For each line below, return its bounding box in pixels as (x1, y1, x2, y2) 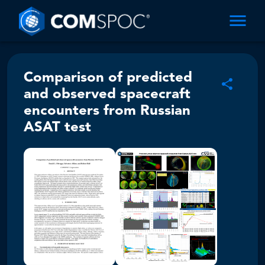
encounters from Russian (24, 104, 190, 118)
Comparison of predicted (24, 71, 192, 85)
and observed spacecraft (24, 88, 190, 102)
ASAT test (24, 121, 91, 135)
